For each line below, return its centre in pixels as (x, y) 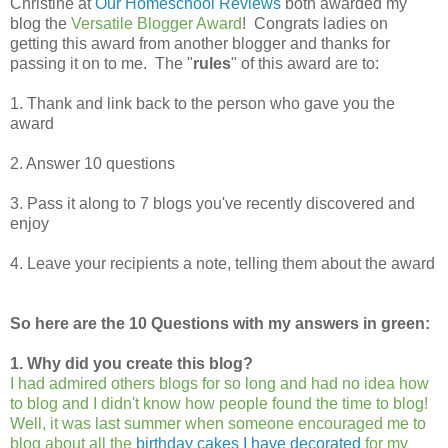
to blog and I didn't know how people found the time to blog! (221, 404)
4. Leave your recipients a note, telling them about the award (222, 264)
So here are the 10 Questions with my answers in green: (220, 324)
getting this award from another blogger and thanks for (200, 44)
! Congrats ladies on (315, 24)
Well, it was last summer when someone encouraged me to (218, 424)
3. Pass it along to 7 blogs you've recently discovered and (212, 204)
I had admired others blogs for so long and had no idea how (219, 384)
